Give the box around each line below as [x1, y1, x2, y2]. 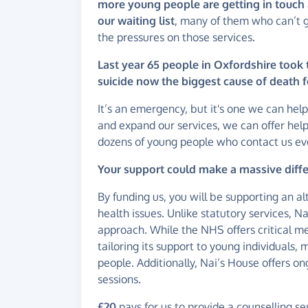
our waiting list [98, 14, 175, 28]
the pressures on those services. [98, 30, 255, 45]
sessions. [98, 272, 141, 287]
